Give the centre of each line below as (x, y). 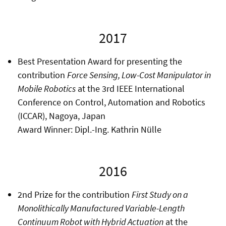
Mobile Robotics (46, 88)
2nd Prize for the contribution (74, 194)
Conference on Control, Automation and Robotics (111, 102)
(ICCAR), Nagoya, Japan (62, 116)
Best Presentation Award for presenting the (100, 61)
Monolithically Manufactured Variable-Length (101, 208)
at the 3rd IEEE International (130, 88)
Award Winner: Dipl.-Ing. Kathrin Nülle (89, 129)
